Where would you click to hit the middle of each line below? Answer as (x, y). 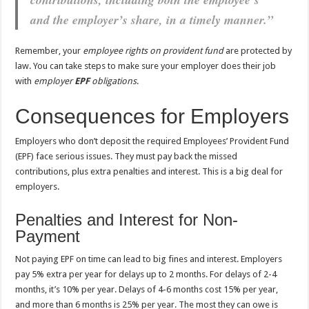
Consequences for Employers (152, 116)
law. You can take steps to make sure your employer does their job (146, 66)
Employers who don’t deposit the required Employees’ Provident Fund (152, 141)
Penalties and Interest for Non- (127, 219)
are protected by (258, 50)
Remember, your (49, 50)
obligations (113, 81)
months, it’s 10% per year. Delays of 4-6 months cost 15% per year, (147, 289)
